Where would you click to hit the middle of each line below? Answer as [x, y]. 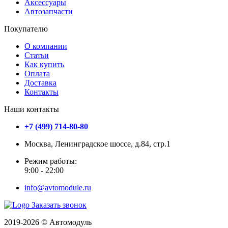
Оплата [37, 74]
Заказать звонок [59, 205]
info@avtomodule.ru [58, 188]
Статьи [37, 55]
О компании [46, 46]
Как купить [44, 65]
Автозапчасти [49, 12]
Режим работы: [51, 161]
